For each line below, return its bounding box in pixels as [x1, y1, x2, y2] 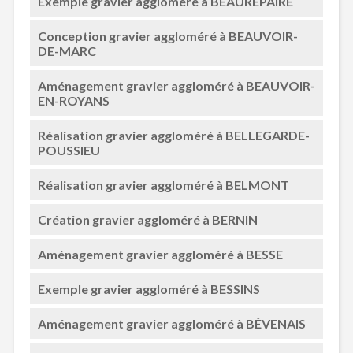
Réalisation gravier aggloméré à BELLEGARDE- [37, 128, 310, 143]
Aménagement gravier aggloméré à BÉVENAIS [37, 316, 306, 331]
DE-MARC [37, 43, 96, 58]
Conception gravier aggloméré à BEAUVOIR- [37, 28, 298, 43]
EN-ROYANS [37, 93, 110, 108]
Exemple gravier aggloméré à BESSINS [37, 281, 260, 296]
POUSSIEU [37, 143, 100, 158]
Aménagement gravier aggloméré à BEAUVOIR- [37, 78, 315, 93]
